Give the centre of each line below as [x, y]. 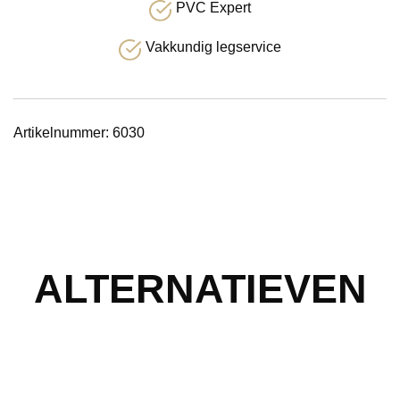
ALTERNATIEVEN [200, 289]
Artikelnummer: [63, 133]
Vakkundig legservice [213, 47]
